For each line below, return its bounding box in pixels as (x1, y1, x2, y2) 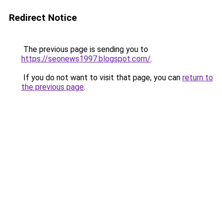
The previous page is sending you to (21, 45, 148, 54)
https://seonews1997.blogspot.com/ (21, 54, 151, 63)
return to (182, 73, 213, 82)
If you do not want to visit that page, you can (21, 73, 182, 82)
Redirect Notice (9, 12, 77, 23)
